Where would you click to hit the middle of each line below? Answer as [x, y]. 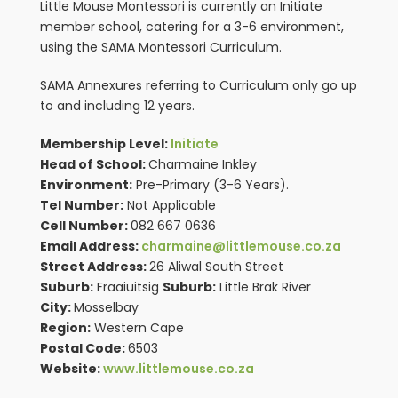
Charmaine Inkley [203, 165]
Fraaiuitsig [128, 287]
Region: [65, 328]
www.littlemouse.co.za [179, 369]
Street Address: [95, 267]
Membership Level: [105, 144]
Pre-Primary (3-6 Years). [211, 185]
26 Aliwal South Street [216, 267]
